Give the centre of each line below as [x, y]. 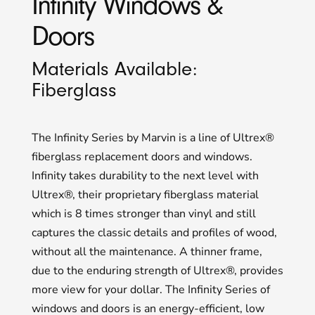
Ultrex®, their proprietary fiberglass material [145, 194]
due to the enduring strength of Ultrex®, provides [157, 270]
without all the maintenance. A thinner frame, [147, 251]
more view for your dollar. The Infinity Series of [150, 289]
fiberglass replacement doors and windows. [142, 156]
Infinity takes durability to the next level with [145, 175]
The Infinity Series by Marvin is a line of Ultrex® [153, 137]
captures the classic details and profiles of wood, [154, 232]
